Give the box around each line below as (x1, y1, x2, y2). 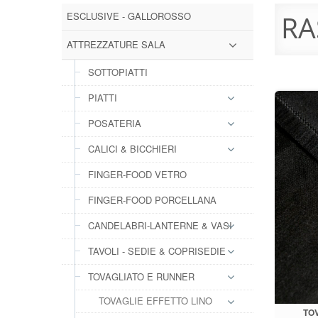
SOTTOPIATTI (88, 65, 148, 79)
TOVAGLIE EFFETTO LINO (99, 294, 212, 307)
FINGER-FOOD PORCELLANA (88, 193, 216, 207)
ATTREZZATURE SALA (67, 38, 165, 51)
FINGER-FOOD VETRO (88, 168, 187, 181)
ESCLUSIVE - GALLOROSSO (67, 9, 191, 23)
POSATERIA (88, 116, 141, 130)
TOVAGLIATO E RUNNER (88, 270, 194, 283)
